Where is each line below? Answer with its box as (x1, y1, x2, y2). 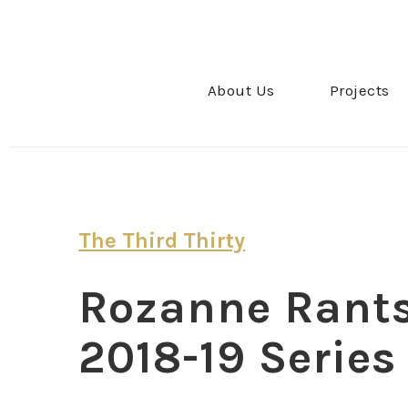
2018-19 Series (78, 331, 397, 385)
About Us (207, 81, 275, 99)
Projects (329, 81, 390, 99)
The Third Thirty (78, 228, 246, 254)
